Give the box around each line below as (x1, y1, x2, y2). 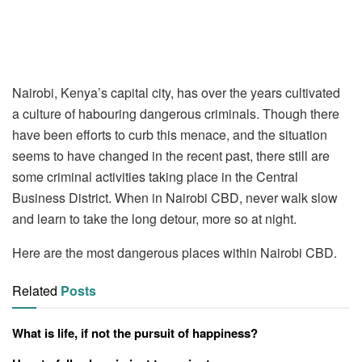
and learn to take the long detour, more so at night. (12, 208, 297, 228)
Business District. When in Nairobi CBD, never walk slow (12, 187, 338, 207)
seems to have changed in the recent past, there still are (12, 145, 330, 165)
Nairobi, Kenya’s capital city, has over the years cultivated (12, 82, 340, 102)
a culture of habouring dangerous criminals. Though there (12, 103, 339, 123)
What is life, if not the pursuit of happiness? (12, 323, 258, 342)
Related (12, 280, 57, 300)
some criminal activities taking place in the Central (12, 166, 298, 186)
